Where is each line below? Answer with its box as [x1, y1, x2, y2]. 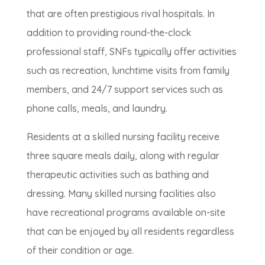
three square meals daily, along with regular [26, 150, 219, 162]
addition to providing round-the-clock [26, 27, 191, 39]
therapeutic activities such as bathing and [26, 169, 209, 181]
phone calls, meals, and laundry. [26, 102, 167, 115]
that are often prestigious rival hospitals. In [26, 8, 215, 20]
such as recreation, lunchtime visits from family [26, 64, 230, 77]
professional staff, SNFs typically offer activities [26, 46, 237, 58]
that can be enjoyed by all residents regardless [26, 225, 234, 238]
